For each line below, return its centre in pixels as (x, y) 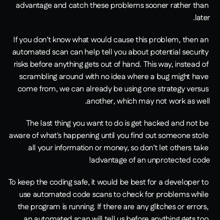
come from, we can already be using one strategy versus (113, 89)
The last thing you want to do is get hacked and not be (117, 124)
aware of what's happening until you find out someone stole (109, 136)
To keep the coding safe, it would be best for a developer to (108, 183)
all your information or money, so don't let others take (118, 148)
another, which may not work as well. (148, 102)
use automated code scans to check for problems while (114, 195)
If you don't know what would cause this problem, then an (111, 40)
